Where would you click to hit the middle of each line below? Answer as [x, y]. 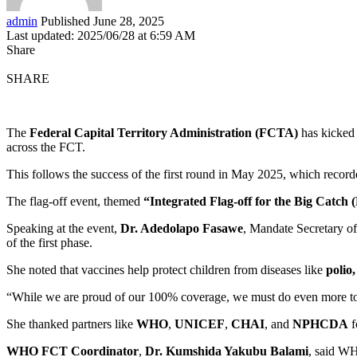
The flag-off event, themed [75, 201]
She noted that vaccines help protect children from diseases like [166, 269]
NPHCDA [320, 324]
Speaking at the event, [63, 228]
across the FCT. [46, 147]
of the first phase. [49, 242]
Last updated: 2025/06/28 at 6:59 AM [101, 35]
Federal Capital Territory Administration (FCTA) [164, 132]
